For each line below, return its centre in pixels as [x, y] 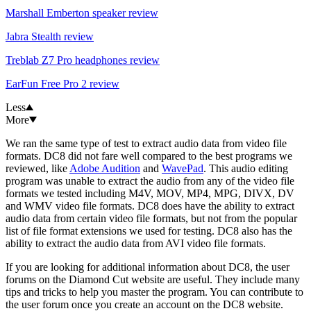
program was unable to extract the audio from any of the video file [150, 180]
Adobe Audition [105, 168]
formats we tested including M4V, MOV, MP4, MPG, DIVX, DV [150, 193]
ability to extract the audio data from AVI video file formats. [136, 243]
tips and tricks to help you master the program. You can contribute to [154, 292]
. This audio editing [246, 168]
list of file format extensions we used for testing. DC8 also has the [149, 230]
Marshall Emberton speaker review [82, 12]
